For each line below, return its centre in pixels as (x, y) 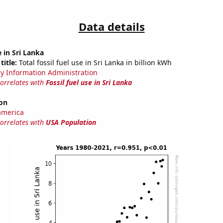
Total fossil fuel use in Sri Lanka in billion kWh (94, 63)
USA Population (71, 122)
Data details (111, 27)
